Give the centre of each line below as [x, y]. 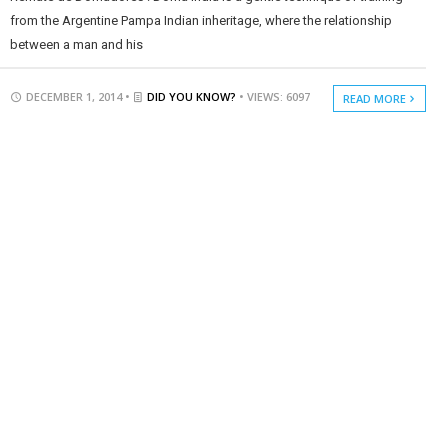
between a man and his [76, 44]
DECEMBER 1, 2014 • [77, 96]
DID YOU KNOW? [191, 96]
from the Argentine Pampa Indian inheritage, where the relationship [200, 20]
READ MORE [376, 98]
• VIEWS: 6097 [274, 96]
